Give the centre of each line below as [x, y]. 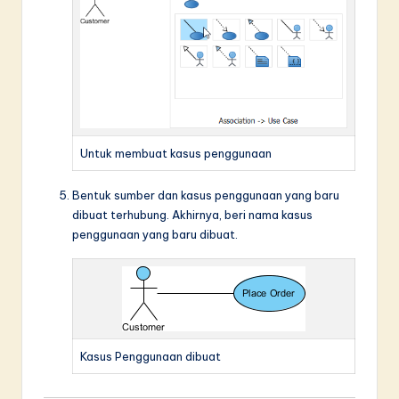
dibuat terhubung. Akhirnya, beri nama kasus [192, 215]
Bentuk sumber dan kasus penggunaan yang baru [206, 195]
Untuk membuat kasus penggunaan [176, 154]
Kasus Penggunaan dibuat [151, 357]
